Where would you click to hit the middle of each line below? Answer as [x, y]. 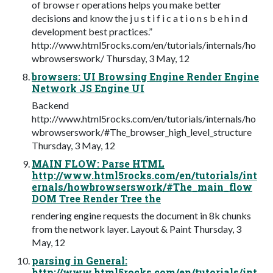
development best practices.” [92, 32]
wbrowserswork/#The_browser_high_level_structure [142, 132]
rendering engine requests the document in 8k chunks [141, 216]
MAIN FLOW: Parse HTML [98, 164]
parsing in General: [80, 261]
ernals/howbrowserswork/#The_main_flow [142, 187]
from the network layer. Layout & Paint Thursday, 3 [136, 229]
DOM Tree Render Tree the [96, 199]
